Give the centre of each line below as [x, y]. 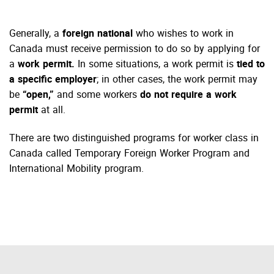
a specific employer [53, 80]
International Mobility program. [76, 170]
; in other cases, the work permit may [177, 80]
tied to [251, 65]
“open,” [40, 96]
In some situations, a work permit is [157, 65]
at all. [52, 111]
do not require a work [188, 96]
